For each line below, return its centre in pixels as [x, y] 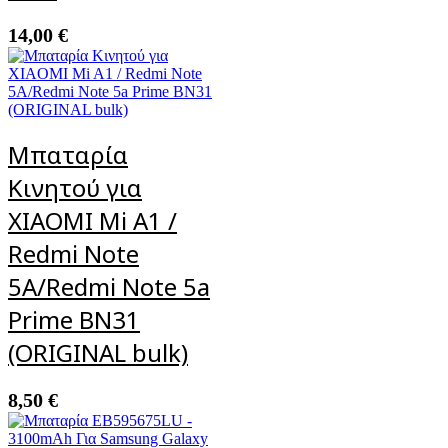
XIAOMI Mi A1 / [92, 221]
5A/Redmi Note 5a [109, 287]
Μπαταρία [68, 155]
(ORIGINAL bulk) [98, 353]
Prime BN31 [74, 320]
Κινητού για [75, 188]
